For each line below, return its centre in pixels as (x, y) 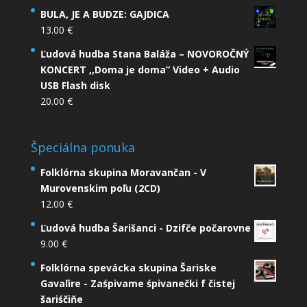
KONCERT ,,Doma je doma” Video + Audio (140, 70)
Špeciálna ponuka (83, 148)
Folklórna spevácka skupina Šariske (128, 268)
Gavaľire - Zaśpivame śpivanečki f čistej (137, 284)
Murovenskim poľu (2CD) (100, 188)
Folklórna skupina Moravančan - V (123, 173)
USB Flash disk (75, 86)
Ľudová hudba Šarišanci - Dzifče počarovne (145, 228)
